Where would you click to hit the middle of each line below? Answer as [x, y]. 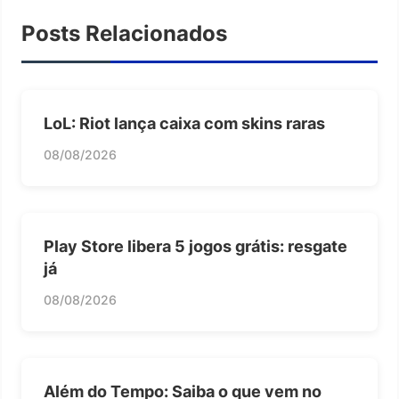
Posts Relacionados [124, 33]
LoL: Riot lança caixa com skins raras [184, 123]
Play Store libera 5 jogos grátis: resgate [195, 246]
